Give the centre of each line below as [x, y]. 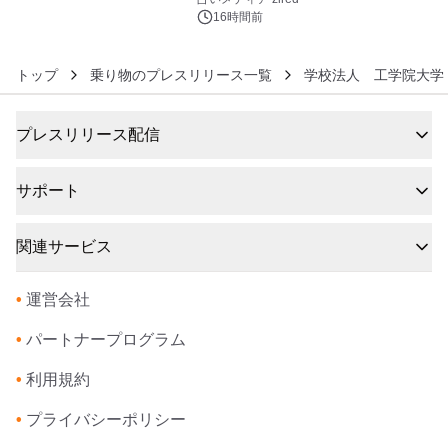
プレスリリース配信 [88, 135]
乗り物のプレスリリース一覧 [181, 75]
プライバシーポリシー [106, 420]
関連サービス [64, 247]
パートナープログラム [106, 340]
